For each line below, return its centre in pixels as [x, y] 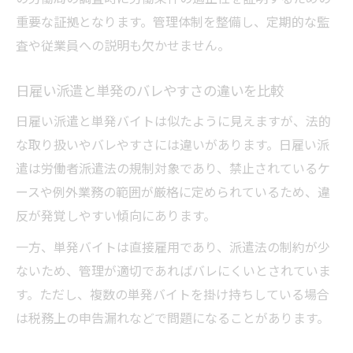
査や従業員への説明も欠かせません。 [123, 45]
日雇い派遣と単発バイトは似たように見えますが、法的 [173, 121]
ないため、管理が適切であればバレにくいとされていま [173, 271]
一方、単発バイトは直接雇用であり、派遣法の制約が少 [173, 247]
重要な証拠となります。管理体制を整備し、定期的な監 [173, 22]
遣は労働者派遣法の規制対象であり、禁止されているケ [173, 168]
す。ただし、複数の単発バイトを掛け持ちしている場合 [173, 294]
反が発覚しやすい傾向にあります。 [116, 216]
